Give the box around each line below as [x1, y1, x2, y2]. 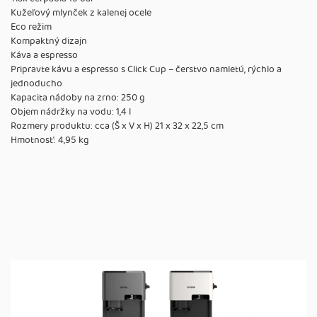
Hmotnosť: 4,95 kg [11, 132, 89, 148]
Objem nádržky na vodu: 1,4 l [11, 103, 131, 120]
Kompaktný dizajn [11, 33, 87, 49]
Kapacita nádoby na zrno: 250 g [11, 89, 145, 105]
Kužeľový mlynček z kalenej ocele [11, 4, 151, 21]
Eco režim [11, 18, 52, 35]
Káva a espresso [11, 47, 78, 63]
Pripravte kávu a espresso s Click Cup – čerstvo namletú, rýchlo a [11, 61, 282, 77]
